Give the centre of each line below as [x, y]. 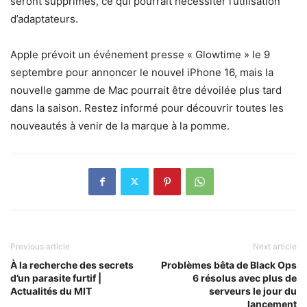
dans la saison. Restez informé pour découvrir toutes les [147, 108]
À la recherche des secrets [72, 265]
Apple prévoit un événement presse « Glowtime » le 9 [140, 54]
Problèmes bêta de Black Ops [229, 265]
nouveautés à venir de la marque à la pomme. [120, 125]
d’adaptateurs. [44, 19]
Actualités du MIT [51, 291]
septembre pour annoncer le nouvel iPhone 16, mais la [142, 72]
